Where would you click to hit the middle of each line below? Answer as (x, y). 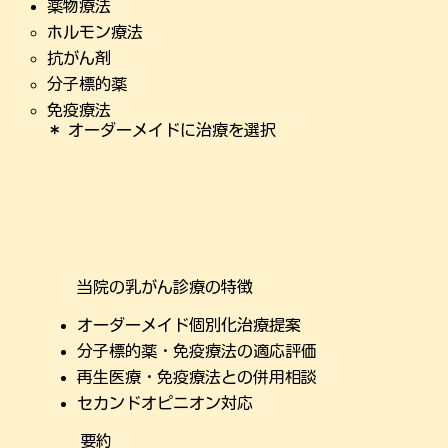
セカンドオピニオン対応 (165, 403)
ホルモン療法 (94, 31)
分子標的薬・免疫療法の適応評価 (197, 351)
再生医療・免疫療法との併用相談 (197, 377)
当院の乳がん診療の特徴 (165, 287)
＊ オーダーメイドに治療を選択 (161, 129)
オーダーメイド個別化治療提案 (189, 325)
